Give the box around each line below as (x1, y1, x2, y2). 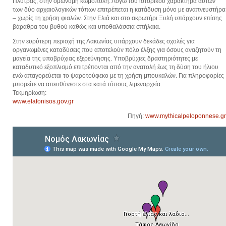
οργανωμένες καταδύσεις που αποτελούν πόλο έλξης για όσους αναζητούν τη (13, 46, 221, 53)
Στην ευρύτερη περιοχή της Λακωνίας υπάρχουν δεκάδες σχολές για (13, 37, 195, 45)
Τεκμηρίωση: (13, 89, 46, 96)
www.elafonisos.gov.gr (13, 97, 74, 105)
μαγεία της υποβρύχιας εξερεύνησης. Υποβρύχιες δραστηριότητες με (13, 54, 198, 62)
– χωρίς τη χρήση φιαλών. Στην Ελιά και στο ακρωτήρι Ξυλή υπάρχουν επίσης (13, 14, 222, 22)
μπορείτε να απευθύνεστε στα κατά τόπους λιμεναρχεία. (13, 80, 162, 88)
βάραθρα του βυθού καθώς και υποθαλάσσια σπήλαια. (13, 23, 160, 30)
